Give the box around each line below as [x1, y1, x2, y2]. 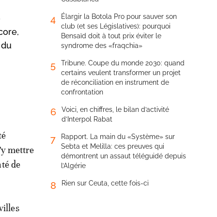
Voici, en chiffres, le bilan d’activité [62, 106, 169, 113]
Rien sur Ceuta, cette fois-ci [62, 179, 149, 187]
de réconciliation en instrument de [61, 78, 169, 86]
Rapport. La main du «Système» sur [61, 133, 175, 140]
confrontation [61, 88, 103, 96]
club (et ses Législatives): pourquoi [61, 22, 170, 30]
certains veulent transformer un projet [61, 69, 181, 77]
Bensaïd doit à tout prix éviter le [61, 32, 161, 40]
